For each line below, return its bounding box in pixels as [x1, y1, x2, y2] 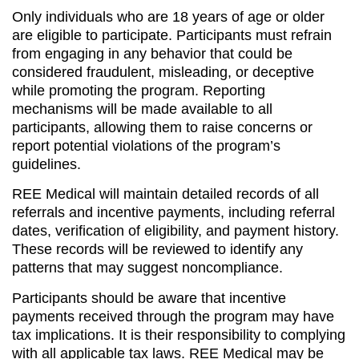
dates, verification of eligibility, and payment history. [12, 223, 339, 240]
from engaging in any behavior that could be [12, 45, 292, 62]
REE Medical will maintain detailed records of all [12, 186, 319, 203]
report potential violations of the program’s [12, 137, 280, 154]
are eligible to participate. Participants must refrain [12, 26, 332, 43]
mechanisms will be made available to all [12, 100, 272, 117]
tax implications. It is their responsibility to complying [12, 326, 345, 343]
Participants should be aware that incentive [12, 289, 286, 306]
